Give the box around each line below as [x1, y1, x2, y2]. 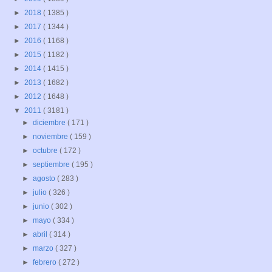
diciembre [33, 118, 68, 127]
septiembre [33, 160, 72, 169]
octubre [33, 146, 60, 155]
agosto [33, 174, 58, 183]
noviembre [33, 132, 70, 141]
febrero [33, 258, 59, 267]
